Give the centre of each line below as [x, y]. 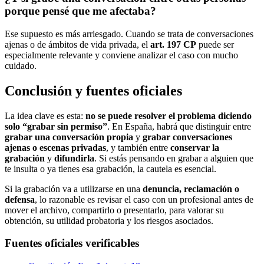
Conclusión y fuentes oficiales [93, 90]
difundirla [74, 158]
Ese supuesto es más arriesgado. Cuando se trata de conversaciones [129, 34]
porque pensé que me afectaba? [80, 11]
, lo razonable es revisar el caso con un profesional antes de [144, 199]
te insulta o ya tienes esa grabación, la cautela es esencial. [110, 169]
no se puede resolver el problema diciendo [169, 115]
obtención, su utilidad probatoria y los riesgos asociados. [109, 220]
